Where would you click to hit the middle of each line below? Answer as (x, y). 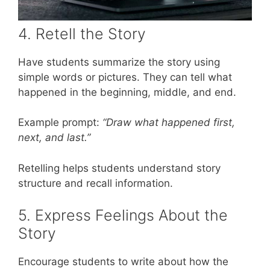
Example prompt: (60, 123)
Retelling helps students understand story (119, 168)
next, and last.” (54, 138)
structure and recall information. (96, 183)
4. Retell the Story (82, 33)
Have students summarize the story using (119, 62)
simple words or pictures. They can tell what (125, 77)
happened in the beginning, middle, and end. (127, 92)
